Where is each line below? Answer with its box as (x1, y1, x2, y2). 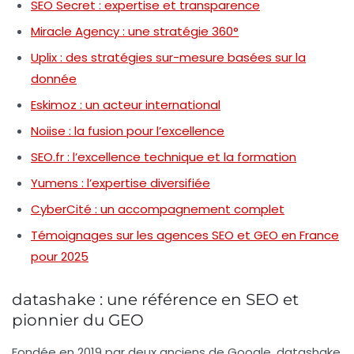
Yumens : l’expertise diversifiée (31, 175, 210, 192)
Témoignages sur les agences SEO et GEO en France (31, 227, 339, 244)
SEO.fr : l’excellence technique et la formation (31, 149, 296, 166)
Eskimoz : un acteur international (31, 96, 220, 114)
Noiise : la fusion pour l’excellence (31, 122, 224, 140)
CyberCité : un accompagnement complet (31, 201, 284, 218)
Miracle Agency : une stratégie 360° (31, 23, 239, 40)
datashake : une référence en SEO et (12, 290, 299, 310)
